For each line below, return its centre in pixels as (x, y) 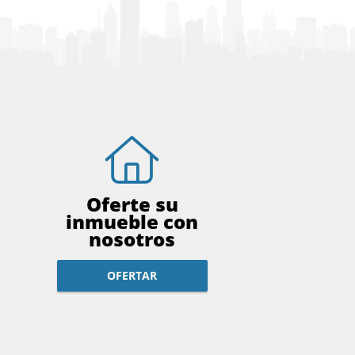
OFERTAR (132, 276)
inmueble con (132, 221)
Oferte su (132, 204)
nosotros (132, 239)
